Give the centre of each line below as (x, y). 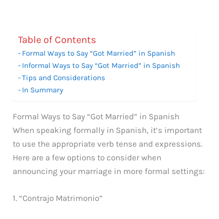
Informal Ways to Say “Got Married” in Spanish (101, 65)
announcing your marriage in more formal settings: (109, 171)
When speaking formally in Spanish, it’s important (108, 130)
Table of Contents (57, 40)
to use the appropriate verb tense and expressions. (108, 143)
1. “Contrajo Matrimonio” (58, 198)
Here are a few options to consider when (87, 157)
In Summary (43, 90)
